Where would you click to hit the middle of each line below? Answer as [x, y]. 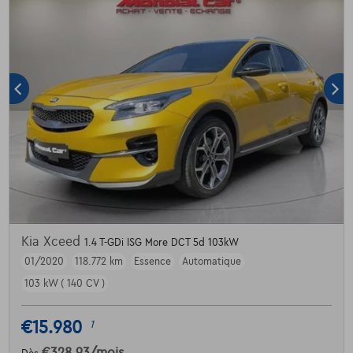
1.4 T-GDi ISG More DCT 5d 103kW [161, 243]
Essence [152, 262]
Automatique [211, 262]
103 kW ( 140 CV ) [64, 284]
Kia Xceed [52, 242]
